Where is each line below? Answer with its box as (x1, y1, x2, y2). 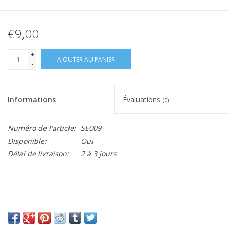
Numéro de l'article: (8, 123, 76, 133)
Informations (8, 95, 56, 105)
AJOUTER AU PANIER (57, 55, 115, 64)
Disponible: (8, 136, 47, 146)
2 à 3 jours (81, 149, 117, 159)
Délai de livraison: (8, 149, 69, 159)
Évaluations (123, 95, 163, 105)
